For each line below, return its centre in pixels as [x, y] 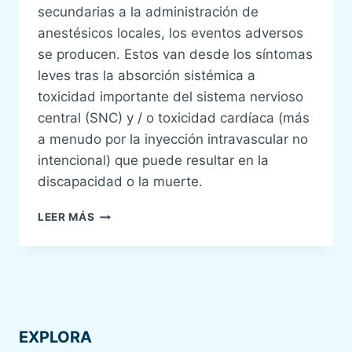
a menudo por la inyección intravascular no [173, 139]
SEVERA [117, 279]
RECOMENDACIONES [152, 230]
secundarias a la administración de [148, 12]
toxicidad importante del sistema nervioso [170, 97]
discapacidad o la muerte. [120, 182]
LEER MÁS [66, 217]
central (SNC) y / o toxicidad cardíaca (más [174, 118]
